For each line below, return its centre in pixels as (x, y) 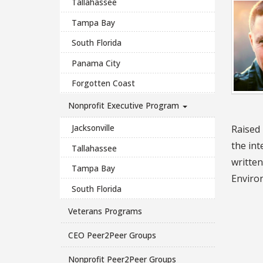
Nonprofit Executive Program (124, 106)
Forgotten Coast (104, 83)
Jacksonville (93, 128)
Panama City (96, 63)
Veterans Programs (105, 211)
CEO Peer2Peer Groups (112, 235)
